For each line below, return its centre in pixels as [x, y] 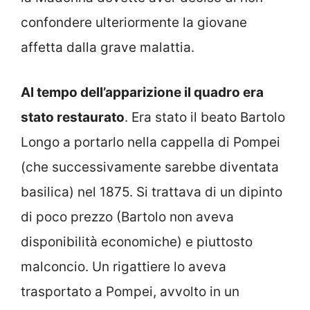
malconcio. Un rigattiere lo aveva [124, 266]
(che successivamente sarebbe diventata [150, 167]
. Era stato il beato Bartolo [205, 117]
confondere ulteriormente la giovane [134, 23]
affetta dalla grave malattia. [108, 48]
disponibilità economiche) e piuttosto [137, 241]
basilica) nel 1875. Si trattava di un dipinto [152, 192]
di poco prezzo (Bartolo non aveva [127, 217]
